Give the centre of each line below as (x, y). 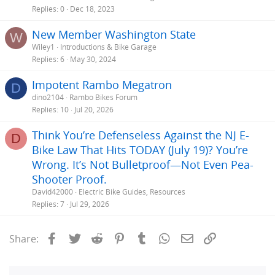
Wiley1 (43, 47)
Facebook (81, 237)
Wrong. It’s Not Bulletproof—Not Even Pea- (143, 164)
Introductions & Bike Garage (108, 47)
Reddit (120, 237)
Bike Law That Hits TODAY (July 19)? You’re (140, 149)
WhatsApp (196, 237)
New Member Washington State (114, 34)
